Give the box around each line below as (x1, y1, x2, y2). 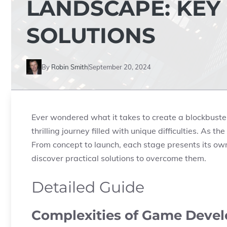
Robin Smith (51, 62, 88, 71)
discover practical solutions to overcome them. (31, 153, 206, 163)
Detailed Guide (31, 178, 144, 197)
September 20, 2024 (89, 62, 151, 71)
